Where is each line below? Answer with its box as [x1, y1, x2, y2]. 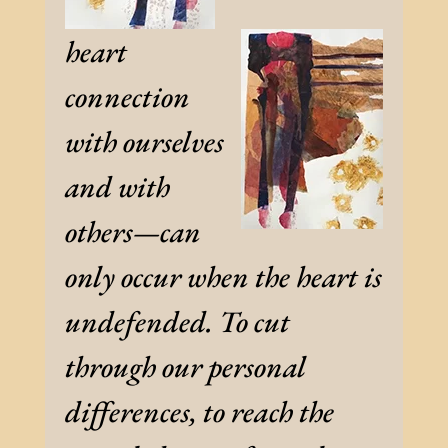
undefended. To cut [64, 302, 290, 342]
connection [64, 77, 190, 117]
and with [64, 167, 170, 207]
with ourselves [64, 122, 224, 162]
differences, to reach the [64, 392, 334, 432]
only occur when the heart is [64, 257, 382, 297]
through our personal [64, 347, 306, 387]
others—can [64, 212, 201, 252]
